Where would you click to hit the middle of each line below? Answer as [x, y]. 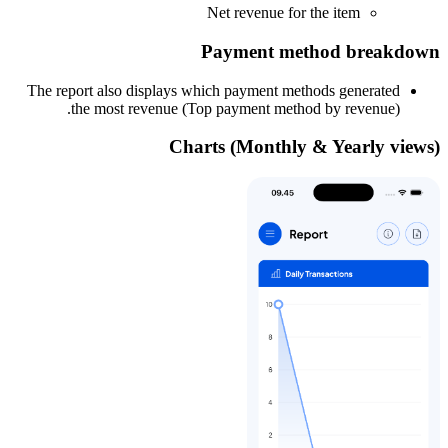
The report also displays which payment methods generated [213, 90]
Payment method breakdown [320, 51]
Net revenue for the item [283, 13]
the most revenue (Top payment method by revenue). [235, 108]
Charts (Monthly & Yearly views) [304, 147]
